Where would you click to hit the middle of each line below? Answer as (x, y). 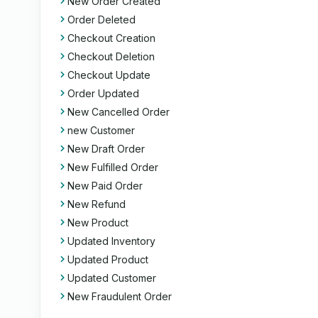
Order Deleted (102, 20)
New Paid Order (105, 186)
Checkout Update (109, 75)
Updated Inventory (111, 241)
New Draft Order (106, 149)
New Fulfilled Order (113, 167)
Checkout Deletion (111, 56)
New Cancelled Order (119, 112)
